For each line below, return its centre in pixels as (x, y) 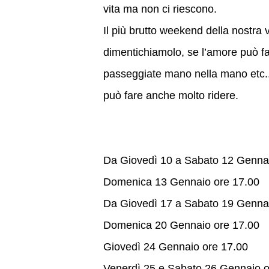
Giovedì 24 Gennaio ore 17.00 (176, 246)
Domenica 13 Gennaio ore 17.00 (181, 182)
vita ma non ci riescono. (160, 9)
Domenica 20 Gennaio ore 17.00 (181, 225)
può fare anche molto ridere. (171, 95)
